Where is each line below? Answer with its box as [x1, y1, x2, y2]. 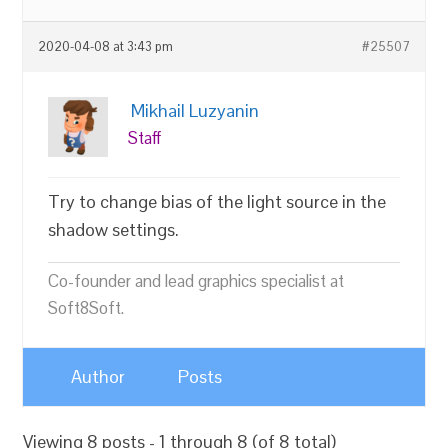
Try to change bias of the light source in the [48, 190, 387, 213]
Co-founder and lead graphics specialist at [48, 270, 345, 292]
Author [71, 365, 126, 388]
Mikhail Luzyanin [131, 99, 260, 122]
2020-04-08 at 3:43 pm [38, 39, 174, 55]
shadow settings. [48, 218, 180, 241]
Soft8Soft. [48, 297, 125, 319]
